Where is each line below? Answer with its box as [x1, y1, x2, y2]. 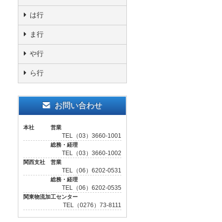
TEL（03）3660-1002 [62, 149, 121, 157]
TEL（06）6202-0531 [62, 166, 121, 174]
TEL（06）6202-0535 [62, 184, 121, 191]
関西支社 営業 [23, 159, 61, 165]
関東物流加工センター [23, 193, 78, 200]
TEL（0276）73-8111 [63, 201, 121, 209]
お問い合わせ [55, 101, 102, 110]
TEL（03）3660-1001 [62, 132, 121, 139]
